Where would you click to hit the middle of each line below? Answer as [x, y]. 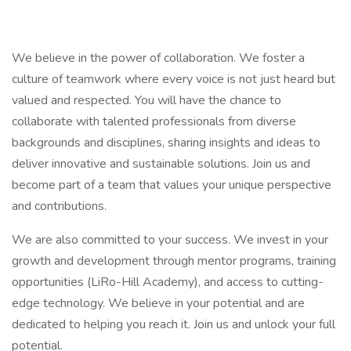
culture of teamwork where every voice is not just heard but [174, 79]
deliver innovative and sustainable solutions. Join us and [161, 164]
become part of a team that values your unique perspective [172, 185]
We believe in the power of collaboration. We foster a [158, 58]
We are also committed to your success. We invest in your [170, 240]
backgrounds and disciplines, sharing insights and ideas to [166, 143]
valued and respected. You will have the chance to [147, 100]
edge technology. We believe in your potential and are [158, 303]
